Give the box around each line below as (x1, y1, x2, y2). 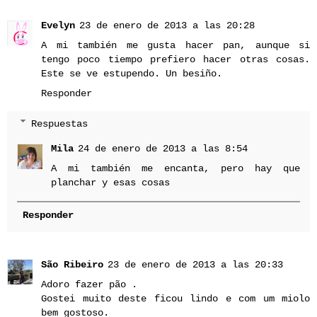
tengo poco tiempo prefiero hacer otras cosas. (41, 54, 310, 66)
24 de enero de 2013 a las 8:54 (78, 143, 248, 155)
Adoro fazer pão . (41, 278, 137, 290)
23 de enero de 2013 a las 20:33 (108, 258, 283, 270)
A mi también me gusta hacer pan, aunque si (41, 40, 310, 52)
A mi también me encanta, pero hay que (51, 163, 300, 175)
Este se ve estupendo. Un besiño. (41, 68, 222, 80)
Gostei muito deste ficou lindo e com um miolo (41, 292, 310, 304)
